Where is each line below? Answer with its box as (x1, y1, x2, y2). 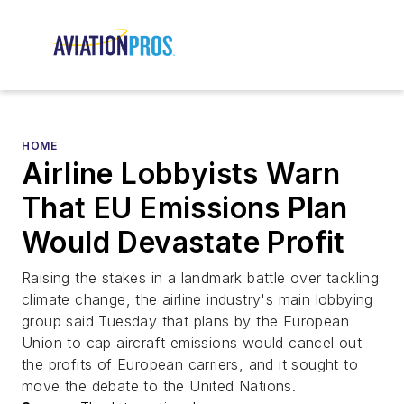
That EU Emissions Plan (22, 190, 348, 226)
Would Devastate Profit (22, 225, 345, 261)
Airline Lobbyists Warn (22, 156, 341, 192)
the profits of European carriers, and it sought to (22, 355, 358, 374)
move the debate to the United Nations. (22, 377, 297, 396)
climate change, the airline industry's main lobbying (22, 290, 373, 309)
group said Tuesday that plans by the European (22, 312, 349, 331)
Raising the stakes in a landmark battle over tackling (22, 269, 380, 288)
